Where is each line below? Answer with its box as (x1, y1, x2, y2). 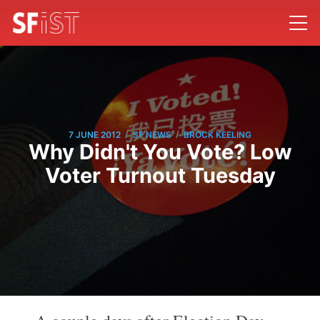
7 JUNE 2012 (69, 129, 121, 140)
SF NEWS (133, 129, 171, 140)
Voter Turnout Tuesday (44, 163, 276, 189)
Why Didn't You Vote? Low (28, 139, 292, 165)
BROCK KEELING (184, 129, 251, 140)
